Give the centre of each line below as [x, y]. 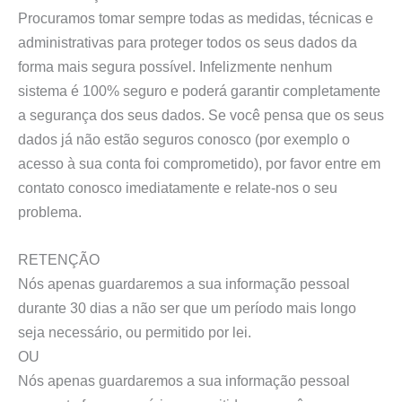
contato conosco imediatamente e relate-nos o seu [178, 188]
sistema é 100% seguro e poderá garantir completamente [199, 91]
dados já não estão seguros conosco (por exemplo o [184, 140]
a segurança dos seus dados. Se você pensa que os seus [201, 115]
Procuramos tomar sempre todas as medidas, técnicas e [196, 18]
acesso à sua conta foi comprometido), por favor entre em [199, 164]
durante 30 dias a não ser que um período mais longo [187, 308]
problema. [50, 212]
